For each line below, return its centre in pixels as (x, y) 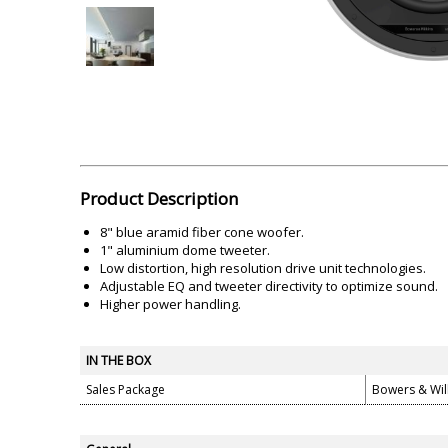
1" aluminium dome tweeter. (185, 250)
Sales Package (125, 390)
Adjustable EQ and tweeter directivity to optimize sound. (269, 286)
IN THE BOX (118, 361)
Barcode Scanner (306, 13)
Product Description (159, 199)
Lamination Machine (130, 13)
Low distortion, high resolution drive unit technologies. (263, 268)
